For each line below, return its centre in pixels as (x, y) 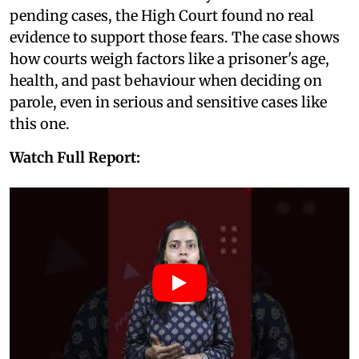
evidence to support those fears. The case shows (175, 37)
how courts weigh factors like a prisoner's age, (169, 58)
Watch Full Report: (75, 157)
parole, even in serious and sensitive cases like (168, 102)
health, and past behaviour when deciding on (166, 80)
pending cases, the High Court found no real (162, 15)
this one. (40, 123)
